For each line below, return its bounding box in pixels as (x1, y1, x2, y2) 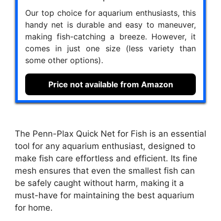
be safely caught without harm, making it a (15, 178, 184, 188)
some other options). (25, 55, 103, 65)
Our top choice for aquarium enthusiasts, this (25, 7, 196, 18)
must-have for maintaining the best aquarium (15, 190, 194, 201)
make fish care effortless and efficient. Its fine (15, 153, 197, 164)
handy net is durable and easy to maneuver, (25, 19, 196, 30)
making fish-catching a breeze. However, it (25, 31, 196, 41)
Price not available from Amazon (48, 79, 173, 89)
